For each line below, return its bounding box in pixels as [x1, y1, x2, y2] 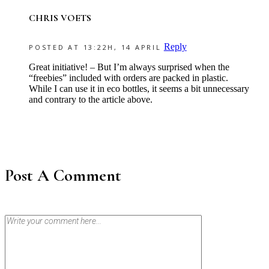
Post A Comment [5, 165, 121, 186]
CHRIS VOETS [29, 12, 91, 24]
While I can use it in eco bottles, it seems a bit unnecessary [29, 83, 249, 94]
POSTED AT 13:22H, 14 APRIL [29, 42, 162, 52]
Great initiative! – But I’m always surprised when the [29, 61, 229, 72]
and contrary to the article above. [29, 94, 153, 104]
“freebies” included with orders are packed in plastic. [29, 72, 228, 83]
